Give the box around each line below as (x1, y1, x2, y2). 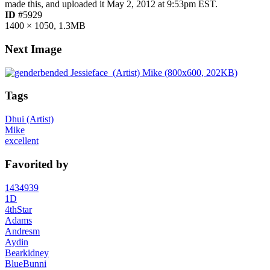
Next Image (5, 43, 61, 56)
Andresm (5, 225, 40, 236)
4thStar (5, 204, 32, 215)
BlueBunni (5, 258, 46, 269)
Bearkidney (5, 247, 49, 258)
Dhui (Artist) (5, 114, 54, 125)
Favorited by (5, 157, 69, 171)
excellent (5, 136, 39, 146)
